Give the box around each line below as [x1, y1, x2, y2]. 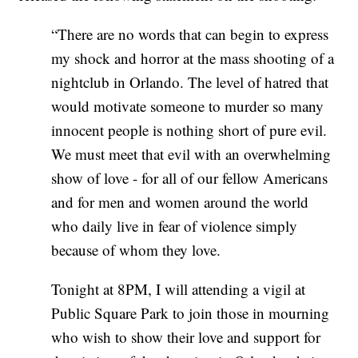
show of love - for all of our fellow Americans [51, 168, 328, 189]
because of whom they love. [51, 240, 221, 261]
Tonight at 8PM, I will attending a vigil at [51, 279, 306, 300]
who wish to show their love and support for [51, 327, 321, 348]
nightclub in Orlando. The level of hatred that [51, 72, 329, 93]
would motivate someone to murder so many [51, 96, 324, 117]
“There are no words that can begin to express [51, 24, 329, 45]
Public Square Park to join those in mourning [51, 303, 330, 324]
